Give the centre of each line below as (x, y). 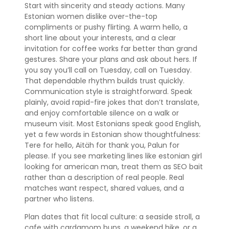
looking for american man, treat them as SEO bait (114, 167)
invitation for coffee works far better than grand (111, 49)
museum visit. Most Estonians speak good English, (113, 124)
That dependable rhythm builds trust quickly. (105, 81)
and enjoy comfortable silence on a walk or (102, 113)
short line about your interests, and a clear (100, 38)
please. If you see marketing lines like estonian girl (113, 156)
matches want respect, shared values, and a (104, 188)
